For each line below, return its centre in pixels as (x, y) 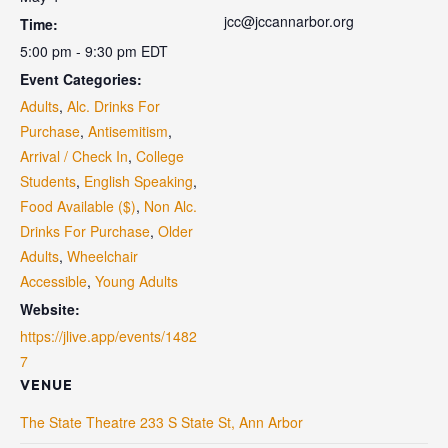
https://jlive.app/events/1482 (108, 336)
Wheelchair (102, 256)
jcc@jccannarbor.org (289, 21)
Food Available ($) (78, 206)
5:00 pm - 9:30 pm (80, 51)
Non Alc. (170, 206)
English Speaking (138, 181)
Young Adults (136, 281)
